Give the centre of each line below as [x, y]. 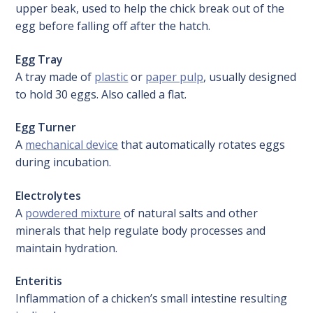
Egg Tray [39, 59]
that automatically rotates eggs [202, 145]
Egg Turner [46, 128]
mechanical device [72, 145]
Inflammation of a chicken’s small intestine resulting [152, 299]
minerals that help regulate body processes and [141, 230]
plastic [111, 77]
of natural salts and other [190, 213]
